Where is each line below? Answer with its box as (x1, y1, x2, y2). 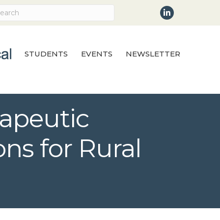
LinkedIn (160, 6, 194, 16)
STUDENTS (25, 49, 68, 58)
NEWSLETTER (126, 49, 180, 58)
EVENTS (81, 49, 112, 58)
